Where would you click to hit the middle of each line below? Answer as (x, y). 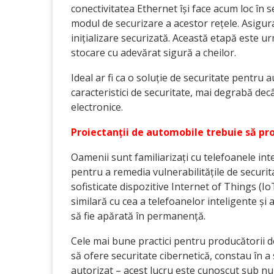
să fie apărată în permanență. (141, 216)
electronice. (97, 107)
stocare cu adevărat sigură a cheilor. (155, 53)
